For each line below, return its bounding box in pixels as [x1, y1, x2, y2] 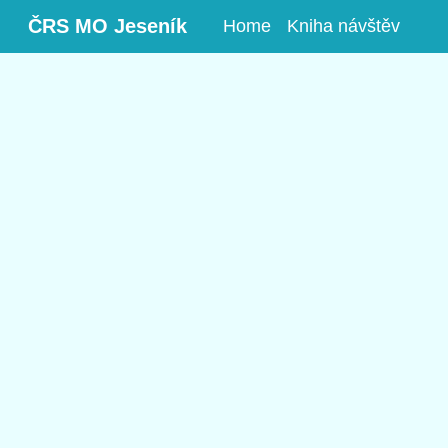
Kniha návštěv [287, 16, 400, 36]
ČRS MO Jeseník [28, 15, 187, 37]
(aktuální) [270, 15, 345, 35]
